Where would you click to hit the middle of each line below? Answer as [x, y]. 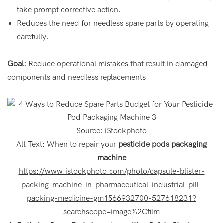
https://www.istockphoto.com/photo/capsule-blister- [111, 171]
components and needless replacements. [78, 77]
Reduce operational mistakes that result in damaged [117, 63]
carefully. [33, 37]
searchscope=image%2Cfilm [111, 211]
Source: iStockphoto [111, 131]
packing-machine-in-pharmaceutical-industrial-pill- [111, 184]
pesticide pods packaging [163, 144]
